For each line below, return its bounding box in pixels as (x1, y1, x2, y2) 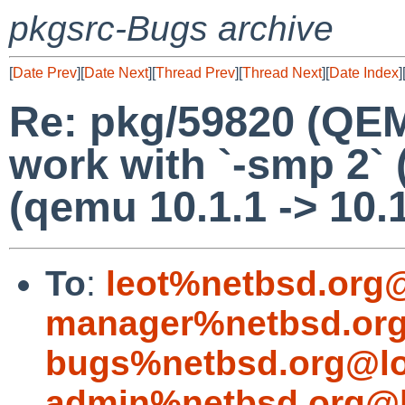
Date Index (329, 65, 399, 80)
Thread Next (242, 65, 322, 80)
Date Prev (13, 65, 77, 80)
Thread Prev (155, 65, 235, 80)
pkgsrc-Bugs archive (9, 9, 334, 48)
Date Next (84, 65, 148, 80)
